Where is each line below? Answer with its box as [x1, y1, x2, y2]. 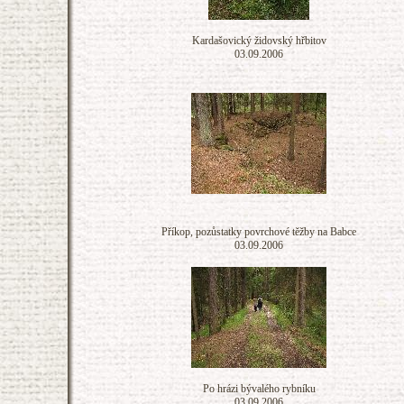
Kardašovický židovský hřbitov [191, 34, 326, 47]
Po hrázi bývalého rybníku [202, 382, 316, 395]
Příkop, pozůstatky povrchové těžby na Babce [161, 225, 356, 238]
